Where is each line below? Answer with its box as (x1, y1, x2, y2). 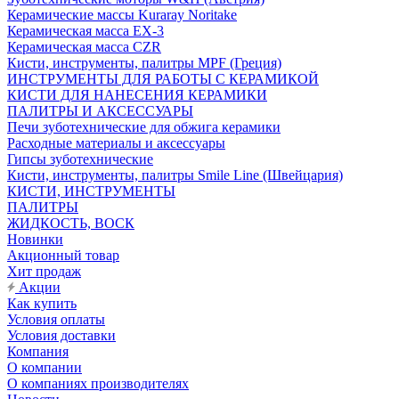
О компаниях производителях (7, 376, 189, 391)
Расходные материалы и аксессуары (7, 135, 225, 151)
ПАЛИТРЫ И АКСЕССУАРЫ (7, 103, 193, 118)
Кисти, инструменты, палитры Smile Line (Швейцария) (7, 167, 343, 183)
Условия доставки (7, 328, 116, 343)
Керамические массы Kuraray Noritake (7, 7, 237, 22)
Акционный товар (7, 248, 119, 263)
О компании (7, 360, 82, 375)
